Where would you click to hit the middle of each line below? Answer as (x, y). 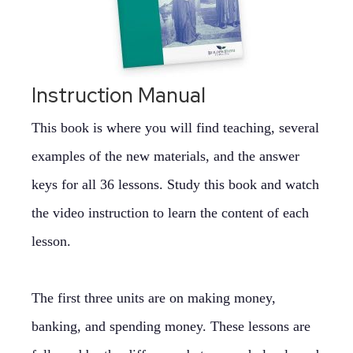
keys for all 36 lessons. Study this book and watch (175, 184)
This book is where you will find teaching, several (175, 128)
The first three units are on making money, (154, 298)
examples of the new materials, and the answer (165, 156)
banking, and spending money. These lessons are (171, 326)
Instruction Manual (119, 95)
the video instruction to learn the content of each (170, 213)
